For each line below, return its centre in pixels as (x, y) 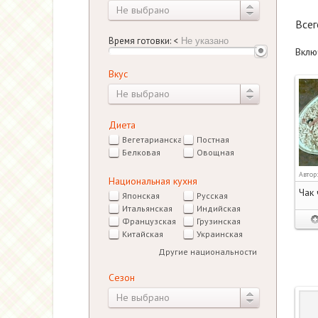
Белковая (141, 152)
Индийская (218, 208)
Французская (149, 221)
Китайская (142, 234)
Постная (213, 139)
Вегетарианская (154, 139)
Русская (212, 196)
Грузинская (218, 221)
